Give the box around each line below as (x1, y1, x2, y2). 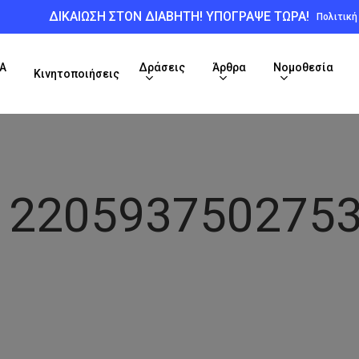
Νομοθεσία (272, 60, 333, 74)
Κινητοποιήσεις (33, 67, 119, 80)
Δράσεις (138, 60, 185, 74)
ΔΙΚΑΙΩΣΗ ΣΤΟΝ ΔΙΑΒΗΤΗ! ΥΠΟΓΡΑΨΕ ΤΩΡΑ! (49, 9, 310, 24)
